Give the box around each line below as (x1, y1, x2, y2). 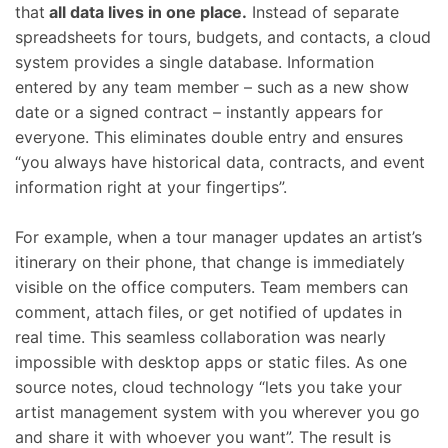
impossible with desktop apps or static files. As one (15, 352, 407, 372)
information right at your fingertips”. (15, 177, 287, 197)
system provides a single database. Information (15, 52, 374, 72)
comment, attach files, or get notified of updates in (15, 302, 402, 322)
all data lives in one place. (45, 2, 247, 22)
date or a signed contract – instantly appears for (15, 102, 383, 122)
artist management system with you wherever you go (15, 402, 420, 422)
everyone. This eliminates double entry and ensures (15, 127, 403, 147)
